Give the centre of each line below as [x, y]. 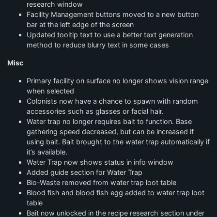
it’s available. [47, 152]
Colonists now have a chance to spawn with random [112, 101]
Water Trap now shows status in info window [100, 162]
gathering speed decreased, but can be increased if [110, 132]
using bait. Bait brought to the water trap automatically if [118, 142]
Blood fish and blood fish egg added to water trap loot [116, 193]
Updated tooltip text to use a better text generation [110, 35]
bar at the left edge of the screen [80, 24]
